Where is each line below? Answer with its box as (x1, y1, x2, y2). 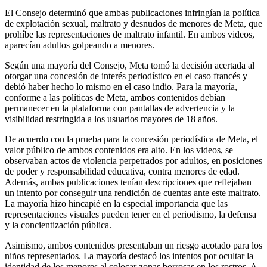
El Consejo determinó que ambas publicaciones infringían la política (5, 8, 260, 18)
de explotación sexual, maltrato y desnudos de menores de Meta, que (5, 18, 262, 29)
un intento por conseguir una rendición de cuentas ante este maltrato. (5, 188, 261, 198)
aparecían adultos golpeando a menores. (5, 40, 154, 51)
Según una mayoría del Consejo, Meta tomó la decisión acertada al (5, 60, 254, 71)
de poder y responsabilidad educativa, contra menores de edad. (5, 166, 240, 177)
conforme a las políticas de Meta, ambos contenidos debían (5, 92, 225, 103)
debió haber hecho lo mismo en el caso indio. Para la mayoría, (5, 82, 237, 92)
